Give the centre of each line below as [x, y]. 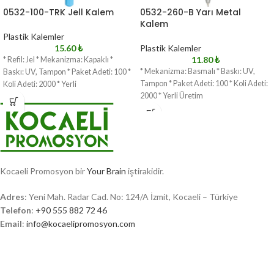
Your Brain [106, 171]
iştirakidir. [145, 171]
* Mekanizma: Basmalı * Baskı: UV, [198, 71]
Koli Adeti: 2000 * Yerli [40, 84]
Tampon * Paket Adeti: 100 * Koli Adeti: [204, 83]
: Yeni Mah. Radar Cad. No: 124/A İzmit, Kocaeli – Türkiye [131, 197]
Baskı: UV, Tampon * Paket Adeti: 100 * [67, 72]
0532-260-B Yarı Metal [191, 12]
